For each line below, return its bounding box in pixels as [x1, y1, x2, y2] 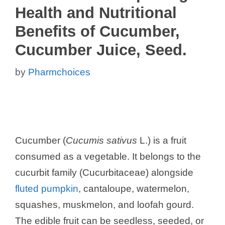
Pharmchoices [28, 67, 90, 78]
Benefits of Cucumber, [15, 22, 180, 40]
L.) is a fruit [137, 135, 186, 146]
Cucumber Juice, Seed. [15, 41, 187, 59]
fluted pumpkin [15, 183, 78, 194]
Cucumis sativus [66, 135, 137, 146]
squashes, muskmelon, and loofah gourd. [15, 199, 194, 210]
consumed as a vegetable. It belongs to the [15, 151, 201, 162]
